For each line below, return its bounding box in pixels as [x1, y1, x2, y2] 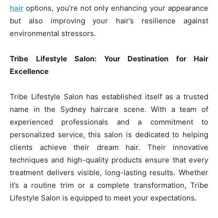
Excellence [10, 67, 49, 76]
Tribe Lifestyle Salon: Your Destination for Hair [10, 54, 208, 64]
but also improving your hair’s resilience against [10, 16, 208, 26]
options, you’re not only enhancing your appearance [23, 3, 208, 13]
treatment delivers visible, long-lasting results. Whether [10, 168, 208, 178]
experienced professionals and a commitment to [10, 117, 208, 127]
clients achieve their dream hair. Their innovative [10, 143, 208, 152]
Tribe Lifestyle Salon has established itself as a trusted [10, 92, 208, 102]
